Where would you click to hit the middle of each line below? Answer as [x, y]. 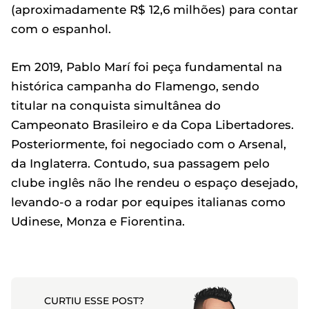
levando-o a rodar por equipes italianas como [148, 202]
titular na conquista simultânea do [116, 105]
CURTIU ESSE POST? [94, 300]
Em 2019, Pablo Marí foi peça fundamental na [147, 67]
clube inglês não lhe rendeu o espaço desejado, [154, 182]
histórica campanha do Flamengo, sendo [135, 86]
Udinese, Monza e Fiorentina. [98, 221]
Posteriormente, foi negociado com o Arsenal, [149, 144]
